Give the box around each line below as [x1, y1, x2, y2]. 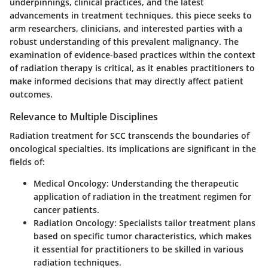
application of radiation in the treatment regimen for [33, 190, 251, 202]
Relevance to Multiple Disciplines [10, 109, 158, 123]
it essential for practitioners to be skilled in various [33, 243, 243, 255]
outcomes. [10, 88, 53, 100]
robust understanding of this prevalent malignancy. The [10, 35, 239, 47]
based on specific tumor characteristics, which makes [33, 230, 252, 242]
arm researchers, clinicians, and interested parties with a [10, 22, 242, 34]
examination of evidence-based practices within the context [10, 48, 255, 60]
